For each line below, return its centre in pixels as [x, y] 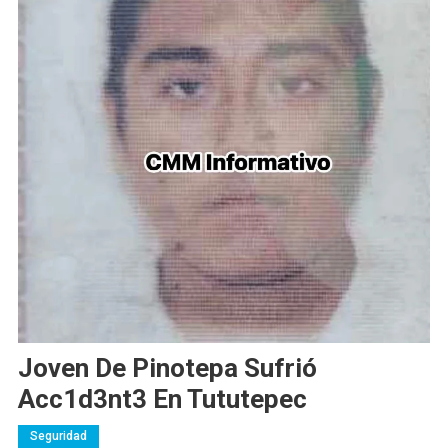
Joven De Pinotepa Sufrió [167, 368]
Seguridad [58, 436]
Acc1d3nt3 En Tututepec [162, 399]
